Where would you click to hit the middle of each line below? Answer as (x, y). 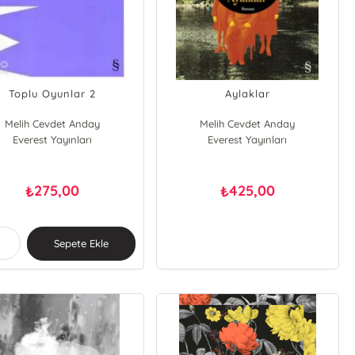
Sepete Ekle (81, 243)
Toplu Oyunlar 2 (53, 94)
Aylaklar (247, 94)
